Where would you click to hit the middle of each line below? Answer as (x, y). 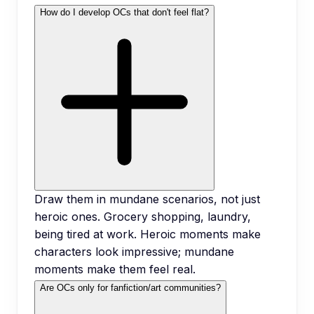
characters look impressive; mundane (134, 251)
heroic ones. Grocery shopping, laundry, (143, 216)
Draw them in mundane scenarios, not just (147, 199)
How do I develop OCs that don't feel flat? (124, 12)
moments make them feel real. (115, 269)
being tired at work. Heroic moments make (148, 234)
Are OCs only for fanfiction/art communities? (130, 287)
